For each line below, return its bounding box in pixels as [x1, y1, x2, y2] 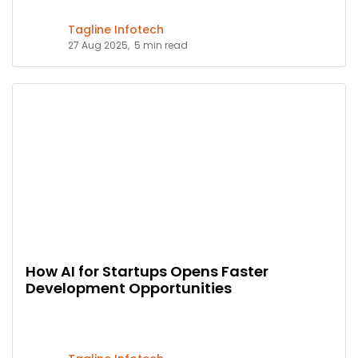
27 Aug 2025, [68, 38, 129, 53]
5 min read [134, 38, 188, 53]
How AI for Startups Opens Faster [26, 261, 268, 282]
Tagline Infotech [68, 22, 164, 38]
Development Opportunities [26, 278, 232, 299]
